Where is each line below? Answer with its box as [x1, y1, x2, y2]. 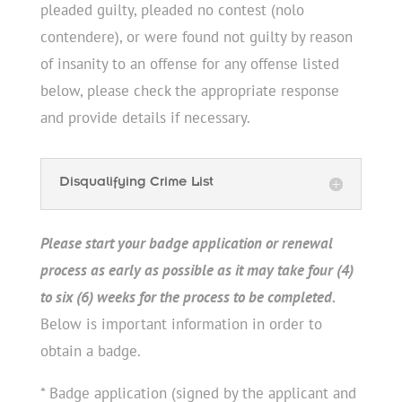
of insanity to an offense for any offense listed [39, 53, 339, 74]
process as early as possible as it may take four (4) [39, 259, 354, 280]
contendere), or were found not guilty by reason [39, 26, 353, 47]
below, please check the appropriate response [39, 80, 339, 100]
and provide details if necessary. [39, 107, 250, 127]
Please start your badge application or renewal [39, 232, 333, 253]
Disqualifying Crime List [58, 176, 214, 191]
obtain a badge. [39, 340, 141, 361]
